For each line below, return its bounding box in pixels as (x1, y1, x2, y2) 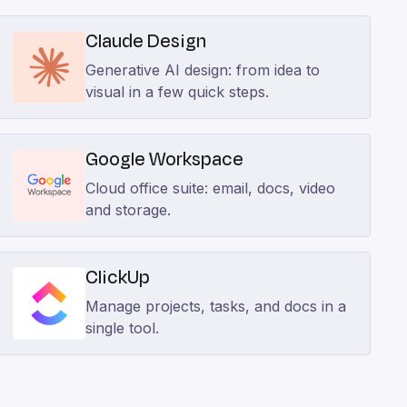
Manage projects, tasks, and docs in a (85, 297, 347, 315)
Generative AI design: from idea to (85, 61, 321, 79)
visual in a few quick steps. (85, 83, 270, 101)
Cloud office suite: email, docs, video (85, 179, 336, 197)
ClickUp (85, 264, 151, 291)
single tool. (85, 319, 160, 337)
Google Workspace (85, 146, 244, 173)
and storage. (85, 201, 172, 219)
